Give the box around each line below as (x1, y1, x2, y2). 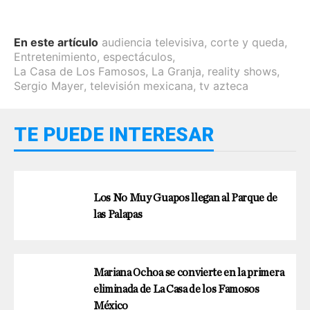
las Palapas (93, 209, 143, 221)
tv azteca (199, 79, 248, 93)
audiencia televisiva (102, 35, 204, 50)
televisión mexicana (90, 79, 193, 93)
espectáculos (103, 50, 172, 64)
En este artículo (14, 35, 98, 50)
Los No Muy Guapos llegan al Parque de (93, 192, 278, 204)
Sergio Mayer (14, 79, 84, 93)
